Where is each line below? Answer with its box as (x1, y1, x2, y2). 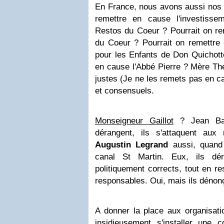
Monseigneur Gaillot (95, 116, 173, 125)
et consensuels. (95, 86, 154, 95)
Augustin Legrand (95, 140, 168, 149)
